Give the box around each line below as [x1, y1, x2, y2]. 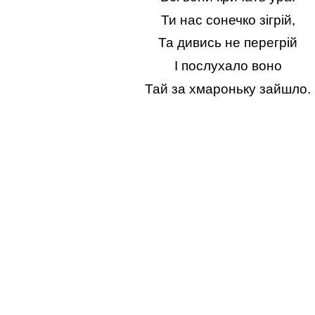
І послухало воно [174, 58, 282, 74]
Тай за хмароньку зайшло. [145, 81, 311, 96]
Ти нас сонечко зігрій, [160, 12, 295, 27]
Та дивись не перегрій [158, 35, 297, 51]
